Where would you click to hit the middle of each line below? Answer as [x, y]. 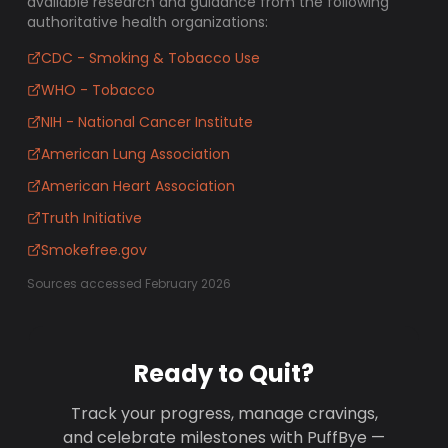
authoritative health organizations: [148, 22]
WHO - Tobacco [98, 90]
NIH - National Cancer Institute [147, 122]
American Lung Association [136, 154]
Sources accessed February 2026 [129, 283]
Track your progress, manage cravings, [224, 413]
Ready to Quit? [224, 373]
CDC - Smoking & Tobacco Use [151, 58]
